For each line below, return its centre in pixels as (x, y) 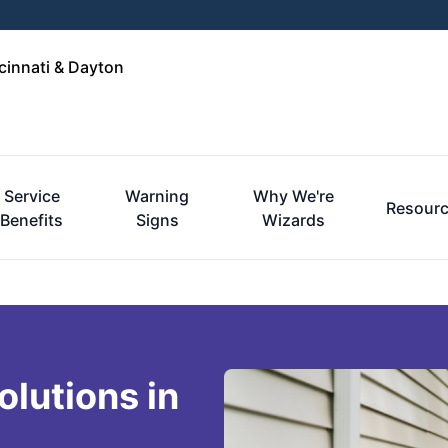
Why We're (294, 196)
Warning (157, 196)
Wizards (294, 220)
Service (31, 196)
